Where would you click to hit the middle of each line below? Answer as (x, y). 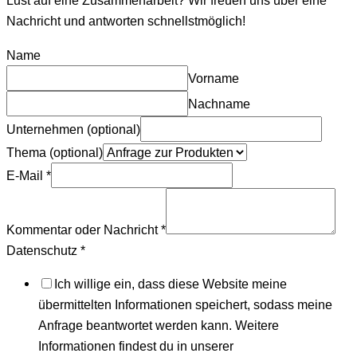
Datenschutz (43, 250)
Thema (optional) (55, 152)
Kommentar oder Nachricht (84, 229)
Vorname (214, 78)
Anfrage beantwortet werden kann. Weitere (159, 326)
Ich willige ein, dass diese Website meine (171, 284)
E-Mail (26, 175)
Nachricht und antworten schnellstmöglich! (126, 21)
